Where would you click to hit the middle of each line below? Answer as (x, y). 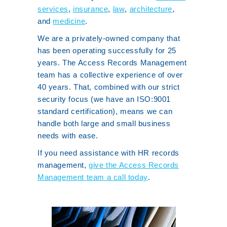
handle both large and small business (104, 123)
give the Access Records (134, 165)
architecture (151, 9)
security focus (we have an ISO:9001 (104, 99)
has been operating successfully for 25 (107, 50)
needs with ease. (68, 136)
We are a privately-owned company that (109, 38)
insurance (91, 9)
